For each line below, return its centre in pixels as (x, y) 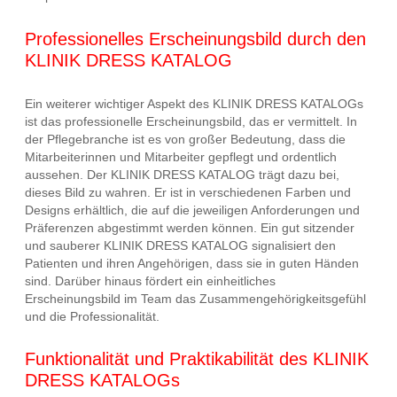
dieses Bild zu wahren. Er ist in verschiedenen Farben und (188, 192)
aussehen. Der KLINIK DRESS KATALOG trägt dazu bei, (182, 174)
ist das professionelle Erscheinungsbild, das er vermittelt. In (191, 121)
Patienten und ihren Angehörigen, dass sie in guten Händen (192, 263)
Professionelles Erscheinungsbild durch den (195, 39)
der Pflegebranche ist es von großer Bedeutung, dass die (185, 139)
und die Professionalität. (92, 316)
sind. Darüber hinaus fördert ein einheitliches (150, 280)
